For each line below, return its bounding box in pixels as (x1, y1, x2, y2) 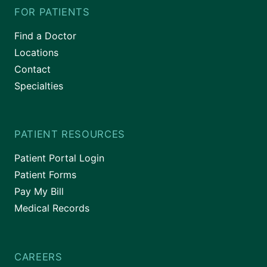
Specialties (14, 79, 63, 92)
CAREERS (14, 251, 63, 263)
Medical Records (14, 202, 89, 215)
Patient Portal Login (14, 152, 104, 164)
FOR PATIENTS (14, 5, 90, 18)
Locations (14, 46, 58, 58)
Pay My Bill (14, 185, 64, 198)
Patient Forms (14, 169, 76, 181)
